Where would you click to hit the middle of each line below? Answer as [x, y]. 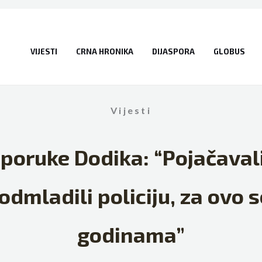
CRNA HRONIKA [104, 51]
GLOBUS [229, 51]
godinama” [131, 234]
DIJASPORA [173, 51]
